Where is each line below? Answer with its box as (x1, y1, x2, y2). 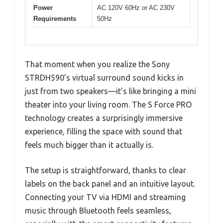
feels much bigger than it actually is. (25, 140, 153, 149)
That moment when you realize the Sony (25, 59, 170, 69)
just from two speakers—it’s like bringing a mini (25, 86, 196, 96)
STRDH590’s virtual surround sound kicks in (25, 73, 184, 82)
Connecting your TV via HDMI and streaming (25, 192, 186, 202)
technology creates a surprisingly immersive (25, 113, 183, 122)
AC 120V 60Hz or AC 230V (97, 4, 175, 12)
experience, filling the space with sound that (25, 126, 182, 136)
